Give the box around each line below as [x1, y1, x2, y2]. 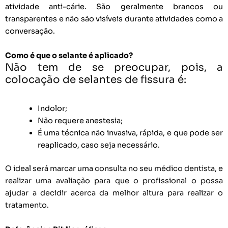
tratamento [5, 200, 47, 210]
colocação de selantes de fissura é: [5, 73, 186, 86]
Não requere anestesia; [37, 116, 123, 125]
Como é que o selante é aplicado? [5, 50, 133, 60]
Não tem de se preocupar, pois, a [5, 61, 223, 74]
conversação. [5, 26, 55, 36]
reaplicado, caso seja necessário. [37, 140, 160, 150]
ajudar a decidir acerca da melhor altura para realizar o [5, 188, 223, 197]
